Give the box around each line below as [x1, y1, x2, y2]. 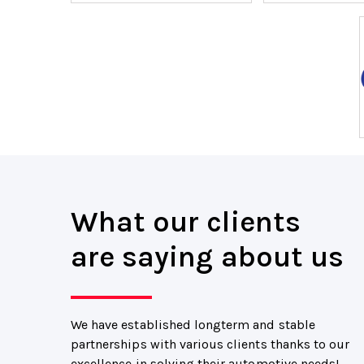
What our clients [71, 205, 301, 239]
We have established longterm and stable [71, 317, 315, 332]
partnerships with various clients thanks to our [71, 336, 350, 352]
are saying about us [71, 240, 344, 274]
